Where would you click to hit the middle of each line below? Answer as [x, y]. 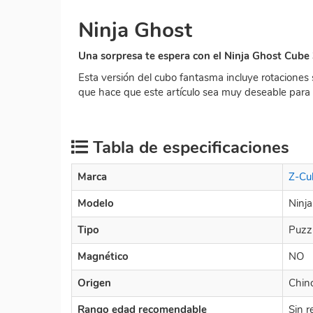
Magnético [103, 256]
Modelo [96, 203]
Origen [94, 283]
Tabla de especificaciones [189, 147]
